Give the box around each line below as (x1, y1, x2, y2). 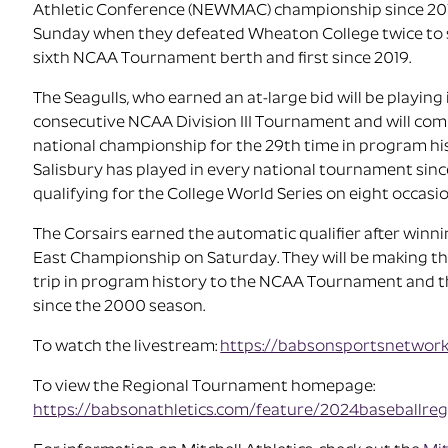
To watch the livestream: (33, 339, 221, 356)
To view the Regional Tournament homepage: (33, 379, 376, 396)
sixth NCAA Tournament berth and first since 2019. (33, 51, 412, 68)
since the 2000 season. (33, 299, 206, 316)
